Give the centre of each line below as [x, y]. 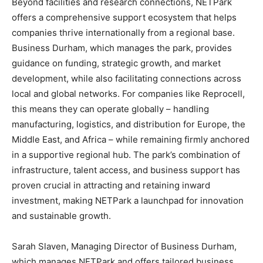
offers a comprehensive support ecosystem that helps [124, 17]
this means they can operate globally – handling [110, 109]
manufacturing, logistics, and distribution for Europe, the [129, 124]
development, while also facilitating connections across [127, 78]
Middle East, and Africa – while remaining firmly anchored [131, 139]
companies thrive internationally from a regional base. [123, 33]
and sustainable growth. [61, 216]
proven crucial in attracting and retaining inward [111, 185]
